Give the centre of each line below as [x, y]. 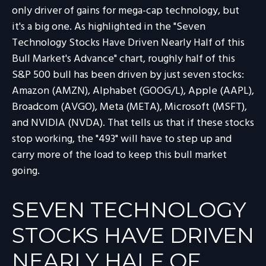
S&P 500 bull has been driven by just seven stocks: [128, 75]
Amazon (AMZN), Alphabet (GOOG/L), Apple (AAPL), [133, 91]
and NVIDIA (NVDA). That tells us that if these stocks [133, 123]
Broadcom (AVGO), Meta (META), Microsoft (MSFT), [129, 107]
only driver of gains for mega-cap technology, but [126, 11]
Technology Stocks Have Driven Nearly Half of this [128, 43]
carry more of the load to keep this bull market [119, 155]
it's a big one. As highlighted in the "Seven [109, 27]
